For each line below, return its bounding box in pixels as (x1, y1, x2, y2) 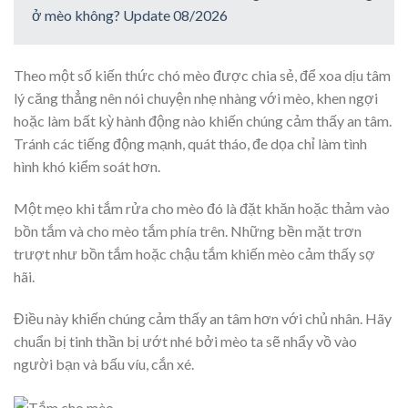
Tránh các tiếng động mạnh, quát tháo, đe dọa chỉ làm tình (14, 135, 367, 153)
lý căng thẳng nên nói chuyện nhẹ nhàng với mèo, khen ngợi (14, 89, 378, 107)
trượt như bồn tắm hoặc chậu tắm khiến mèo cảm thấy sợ (14, 244, 375, 262)
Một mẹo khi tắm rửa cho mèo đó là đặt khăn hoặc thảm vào (14, 199, 390, 217)
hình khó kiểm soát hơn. (14, 158, 160, 176)
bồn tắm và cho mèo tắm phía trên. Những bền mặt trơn (14, 221, 362, 240)
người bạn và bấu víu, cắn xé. (14, 354, 194, 372)
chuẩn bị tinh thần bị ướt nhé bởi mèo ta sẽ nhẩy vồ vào (14, 331, 357, 350)
